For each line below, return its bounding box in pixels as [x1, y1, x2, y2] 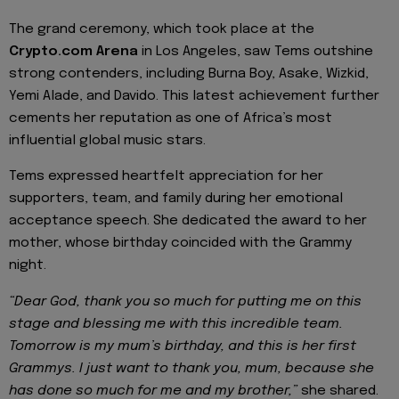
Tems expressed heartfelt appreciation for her [9, 169, 323, 184]
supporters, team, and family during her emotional [9, 191, 343, 207]
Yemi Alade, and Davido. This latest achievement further [9, 88, 379, 103]
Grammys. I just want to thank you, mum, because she [9, 361, 374, 376]
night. [9, 258, 46, 273]
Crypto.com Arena [9, 44, 138, 59]
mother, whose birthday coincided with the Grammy [9, 236, 352, 251]
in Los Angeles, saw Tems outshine [138, 44, 373, 59]
